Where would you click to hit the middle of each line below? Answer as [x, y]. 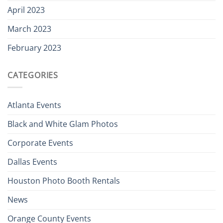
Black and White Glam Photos [63, 124]
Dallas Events [32, 162]
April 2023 [26, 10]
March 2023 [29, 29]
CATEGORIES [33, 75]
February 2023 [34, 48]
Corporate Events [40, 143]
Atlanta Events [34, 105]
